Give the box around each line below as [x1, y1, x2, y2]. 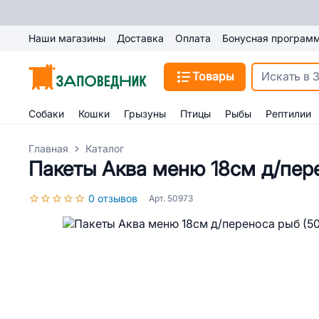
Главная [28, 143, 68, 155]
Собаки [28, 108, 64, 120]
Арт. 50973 [149, 194, 193, 204]
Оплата [175, 33, 211, 44]
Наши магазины [28, 33, 105, 44]
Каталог [85, 143, 124, 155]
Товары [192, 70, 234, 83]
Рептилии [266, 108, 311, 120]
